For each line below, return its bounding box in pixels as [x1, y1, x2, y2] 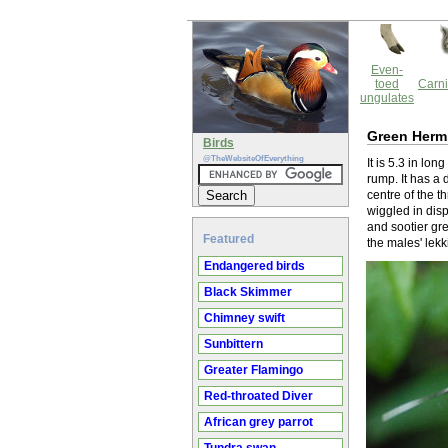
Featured [203, 232, 254, 246]
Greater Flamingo [204, 363, 303, 377]
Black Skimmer [204, 285, 292, 299]
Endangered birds [204, 259, 305, 273]
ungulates [360, 91, 414, 105]
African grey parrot [204, 415, 313, 429]
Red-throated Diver [204, 389, 313, 403]
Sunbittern [204, 337, 263, 351]
